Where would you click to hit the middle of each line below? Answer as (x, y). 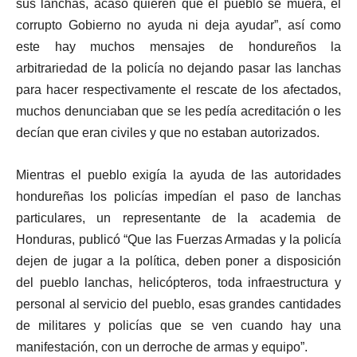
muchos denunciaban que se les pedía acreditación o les (178, 111)
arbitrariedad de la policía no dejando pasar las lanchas (178, 68)
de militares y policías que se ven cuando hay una (178, 325)
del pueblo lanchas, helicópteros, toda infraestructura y (178, 282)
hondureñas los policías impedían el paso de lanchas (178, 196)
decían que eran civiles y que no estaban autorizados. (168, 132)
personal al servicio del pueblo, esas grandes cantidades (178, 304)
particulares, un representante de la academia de (178, 218)
